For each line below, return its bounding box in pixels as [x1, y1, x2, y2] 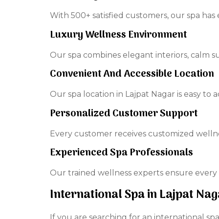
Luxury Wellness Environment [50, 27, 187, 43]
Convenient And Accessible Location [50, 66, 214, 83]
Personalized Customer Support [50, 106, 197, 122]
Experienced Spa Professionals [50, 145, 193, 161]
